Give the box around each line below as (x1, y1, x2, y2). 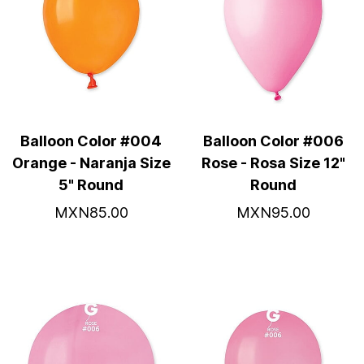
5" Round (58, 176, 123, 193)
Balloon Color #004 (20, 132, 162, 149)
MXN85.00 (54, 204, 128, 221)
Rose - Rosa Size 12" (201, 154, 345, 171)
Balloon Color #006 (202, 132, 344, 149)
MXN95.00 (236, 204, 310, 221)
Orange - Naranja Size (11, 154, 171, 171)
